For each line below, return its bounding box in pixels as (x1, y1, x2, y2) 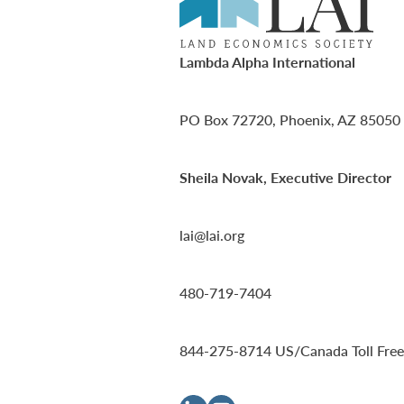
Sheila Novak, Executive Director (179, 167, 391, 188)
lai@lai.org (179, 225, 244, 246)
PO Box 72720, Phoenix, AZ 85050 (179, 109, 400, 131)
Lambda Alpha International (179, 51, 355, 73)
